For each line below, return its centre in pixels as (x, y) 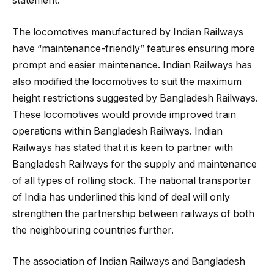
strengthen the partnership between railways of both (133, 213)
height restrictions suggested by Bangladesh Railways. (135, 98)
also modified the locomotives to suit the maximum (127, 81)
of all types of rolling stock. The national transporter (132, 180)
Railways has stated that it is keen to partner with (123, 147)
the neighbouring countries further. (93, 230)
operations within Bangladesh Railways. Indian (117, 131)
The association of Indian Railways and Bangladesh (129, 262)
